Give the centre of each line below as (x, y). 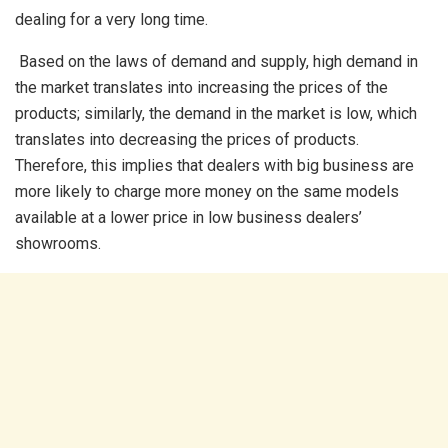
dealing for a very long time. (111, 20)
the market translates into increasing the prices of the (201, 88)
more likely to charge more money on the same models (207, 192)
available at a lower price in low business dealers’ (188, 218)
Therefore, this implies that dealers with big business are (214, 166)
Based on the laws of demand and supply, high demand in (216, 62)
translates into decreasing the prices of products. (187, 140)
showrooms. (58, 244)
